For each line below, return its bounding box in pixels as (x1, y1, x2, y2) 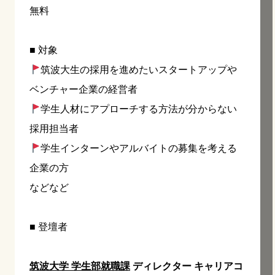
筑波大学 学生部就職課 (29, 261, 130, 272)
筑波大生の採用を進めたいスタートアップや (41, 64, 238, 76)
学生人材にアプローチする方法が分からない (41, 104, 238, 115)
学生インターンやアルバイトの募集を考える (41, 143, 238, 154)
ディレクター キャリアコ (130, 261, 243, 272)
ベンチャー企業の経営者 (29, 84, 137, 95)
